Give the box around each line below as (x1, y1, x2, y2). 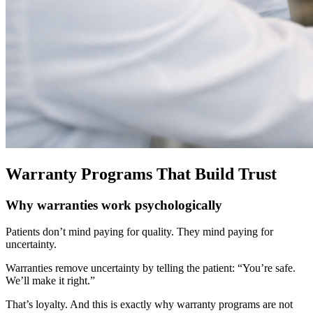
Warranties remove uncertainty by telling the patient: (6, 262, 238, 275)
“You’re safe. (238, 262, 296, 275)
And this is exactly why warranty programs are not (70, 298, 293, 311)
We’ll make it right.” (6, 275, 95, 287)
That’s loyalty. (6, 298, 70, 311)
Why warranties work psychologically (6, 197, 222, 212)
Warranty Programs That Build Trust (6, 164, 277, 183)
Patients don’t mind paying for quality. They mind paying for (6, 226, 273, 238)
